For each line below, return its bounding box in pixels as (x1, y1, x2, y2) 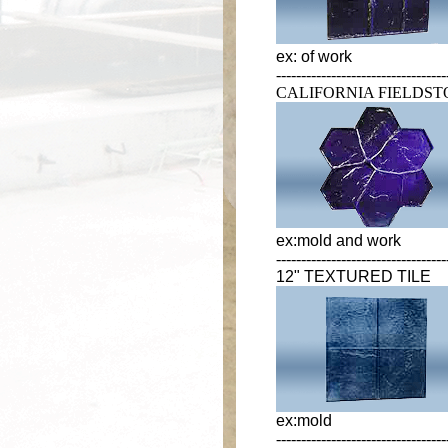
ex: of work (276, 48, 352, 65)
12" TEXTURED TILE (276, 268, 431, 285)
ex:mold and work (276, 232, 401, 249)
